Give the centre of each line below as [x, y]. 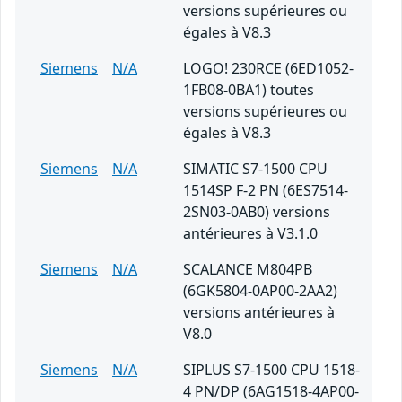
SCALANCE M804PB [248, 270]
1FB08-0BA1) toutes [249, 90]
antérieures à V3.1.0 [250, 234]
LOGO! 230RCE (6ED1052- [268, 69]
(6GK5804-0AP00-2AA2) [260, 291]
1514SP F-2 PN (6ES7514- [266, 191]
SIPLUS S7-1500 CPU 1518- [271, 370]
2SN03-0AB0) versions [257, 212]
